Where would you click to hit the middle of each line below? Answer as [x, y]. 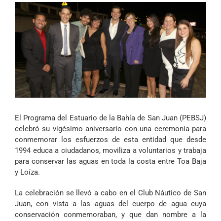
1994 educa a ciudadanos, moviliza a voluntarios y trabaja [110, 150]
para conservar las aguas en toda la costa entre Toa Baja [110, 161]
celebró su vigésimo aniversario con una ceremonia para [110, 129]
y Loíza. [27, 172]
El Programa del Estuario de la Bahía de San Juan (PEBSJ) [110, 118]
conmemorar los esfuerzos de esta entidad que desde [110, 140]
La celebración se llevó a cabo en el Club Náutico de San [110, 193]
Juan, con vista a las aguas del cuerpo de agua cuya [110, 204]
